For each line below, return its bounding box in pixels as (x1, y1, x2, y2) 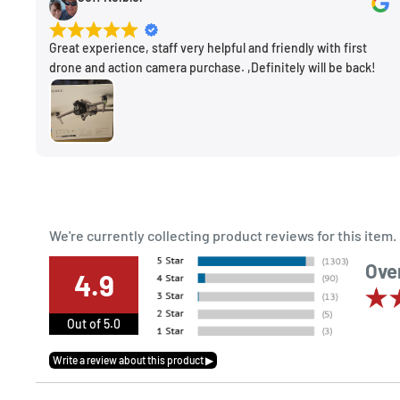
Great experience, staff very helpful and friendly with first (49, 40, 367, 56)
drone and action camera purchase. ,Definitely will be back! (49, 60, 376, 76)
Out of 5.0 (67, 316, 121, 332)
